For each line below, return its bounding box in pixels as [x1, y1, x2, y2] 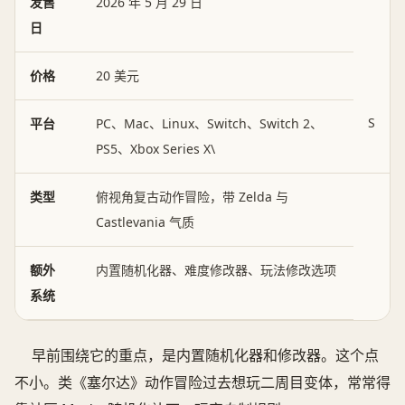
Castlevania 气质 [96, 213, 194, 231]
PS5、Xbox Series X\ [96, 140, 215, 157]
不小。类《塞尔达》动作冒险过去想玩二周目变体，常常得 [14, 372, 391, 393]
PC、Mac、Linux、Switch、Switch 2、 [96, 115, 323, 132]
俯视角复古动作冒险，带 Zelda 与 [96, 188, 288, 205]
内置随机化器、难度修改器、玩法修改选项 [96, 261, 336, 278]
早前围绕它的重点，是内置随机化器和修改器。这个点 [32, 345, 380, 366]
